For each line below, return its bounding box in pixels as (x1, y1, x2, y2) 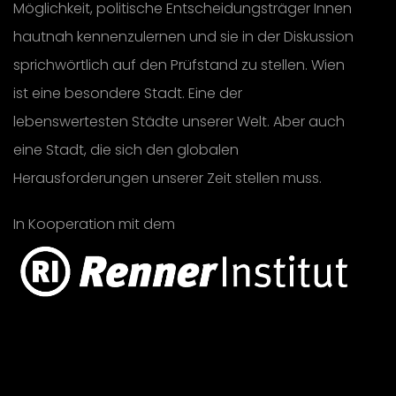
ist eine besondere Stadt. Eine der (13, 83, 242, 104)
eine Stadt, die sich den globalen (13, 140, 239, 161)
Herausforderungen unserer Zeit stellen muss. (13, 168, 322, 189)
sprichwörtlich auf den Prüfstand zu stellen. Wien (13, 55, 345, 76)
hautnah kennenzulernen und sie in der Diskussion (13, 27, 354, 48)
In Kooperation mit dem (13, 214, 175, 235)
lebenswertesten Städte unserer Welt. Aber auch (13, 111, 345, 133)
